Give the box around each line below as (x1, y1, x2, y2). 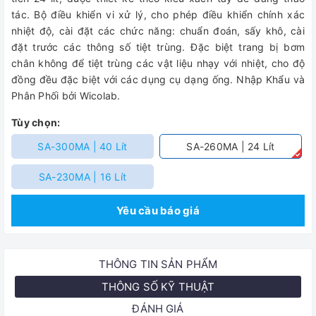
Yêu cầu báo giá (116, 204, 200, 217)
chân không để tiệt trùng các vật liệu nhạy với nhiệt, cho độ (11, 57, 305, 69)
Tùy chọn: (11, 116, 61, 128)
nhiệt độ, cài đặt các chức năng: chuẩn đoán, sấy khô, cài (11, 25, 305, 37)
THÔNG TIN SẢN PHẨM (98, 257, 218, 271)
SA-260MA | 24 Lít (186, 140, 275, 152)
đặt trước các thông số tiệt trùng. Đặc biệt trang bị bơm (11, 41, 305, 53)
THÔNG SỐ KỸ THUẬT (101, 280, 215, 293)
